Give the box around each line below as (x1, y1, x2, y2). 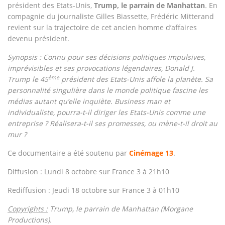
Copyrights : (8, 204, 48, 213)
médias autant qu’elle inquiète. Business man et (8, 96, 170, 106)
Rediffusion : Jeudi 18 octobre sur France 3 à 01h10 (8, 185, 179, 195)
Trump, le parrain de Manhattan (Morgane (48, 204, 193, 213)
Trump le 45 (8, 74, 48, 84)
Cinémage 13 (129, 148, 173, 158)
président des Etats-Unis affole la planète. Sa (59, 74, 213, 84)
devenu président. (8, 34, 69, 43)
